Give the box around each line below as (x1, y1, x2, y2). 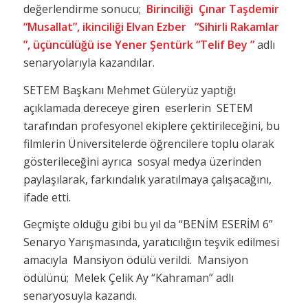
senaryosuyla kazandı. (23, 288, 137, 304)
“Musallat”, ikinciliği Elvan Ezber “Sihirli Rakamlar (23, 19, 279, 35)
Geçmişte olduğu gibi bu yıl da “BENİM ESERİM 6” (23, 217, 273, 232)
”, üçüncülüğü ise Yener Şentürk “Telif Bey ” (23, 37, 254, 53)
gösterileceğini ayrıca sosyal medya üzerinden (23, 153, 261, 169)
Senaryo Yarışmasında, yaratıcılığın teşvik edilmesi (23, 234, 279, 250)
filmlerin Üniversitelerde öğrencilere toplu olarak (23, 135, 274, 151)
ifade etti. (23, 189, 71, 205)
